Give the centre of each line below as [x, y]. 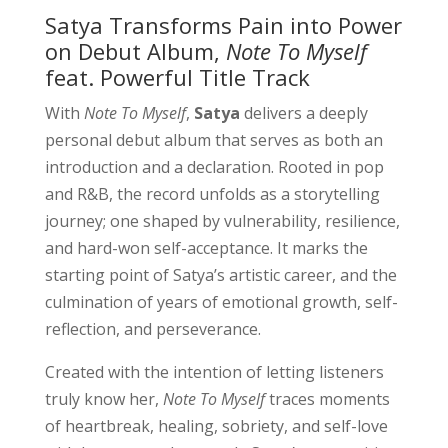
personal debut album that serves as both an [213, 139]
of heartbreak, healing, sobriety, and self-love [216, 425]
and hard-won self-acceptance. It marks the [206, 247]
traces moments [327, 398]
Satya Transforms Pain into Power [223, 24]
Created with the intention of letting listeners [214, 371]
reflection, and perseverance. [152, 328]
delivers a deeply [303, 112]
